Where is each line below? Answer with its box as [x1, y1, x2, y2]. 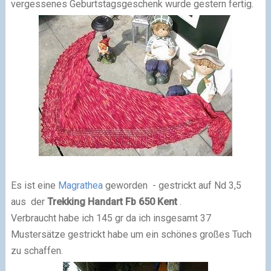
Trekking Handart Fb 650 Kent [47, 195, 177, 207]
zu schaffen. [10, 244, 63, 256]
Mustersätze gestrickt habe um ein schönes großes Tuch [10, 228, 252, 240]
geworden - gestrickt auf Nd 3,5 [105, 179, 241, 191]
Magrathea [57, 179, 105, 191]
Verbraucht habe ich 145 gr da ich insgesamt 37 [10, 212, 211, 224]
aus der [10, 195, 47, 207]
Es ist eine [10, 179, 58, 191]
